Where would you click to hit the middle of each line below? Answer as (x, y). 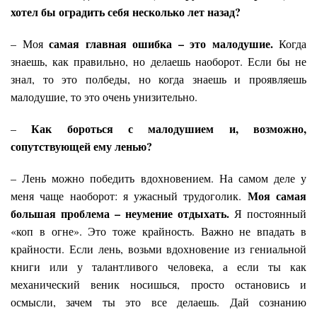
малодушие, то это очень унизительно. (104, 97)
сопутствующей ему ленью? (83, 146)
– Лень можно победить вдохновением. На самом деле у (158, 178)
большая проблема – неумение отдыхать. (122, 214)
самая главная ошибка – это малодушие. (161, 44)
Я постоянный (270, 214)
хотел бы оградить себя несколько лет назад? (126, 12)
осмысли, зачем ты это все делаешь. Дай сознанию (158, 302)
